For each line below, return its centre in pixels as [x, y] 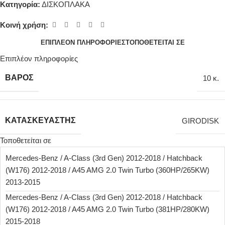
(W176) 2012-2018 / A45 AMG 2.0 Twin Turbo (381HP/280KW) [107, 209]
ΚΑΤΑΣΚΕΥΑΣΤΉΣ [40, 120]
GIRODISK [200, 121]
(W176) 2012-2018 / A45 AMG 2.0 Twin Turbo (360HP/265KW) [107, 170]
